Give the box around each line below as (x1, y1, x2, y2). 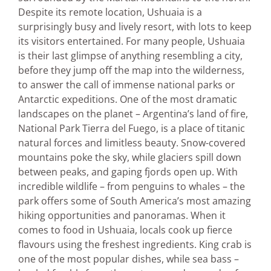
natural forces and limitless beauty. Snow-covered (18, 136, 246, 150)
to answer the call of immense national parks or (18, 78, 235, 92)
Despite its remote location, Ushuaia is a (18, 5, 202, 19)
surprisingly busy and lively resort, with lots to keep (18, 20, 252, 34)
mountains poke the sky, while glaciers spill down (18, 151, 241, 165)
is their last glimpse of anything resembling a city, (18, 49, 243, 63)
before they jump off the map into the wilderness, (18, 64, 244, 77)
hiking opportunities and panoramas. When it (18, 209, 226, 223)
